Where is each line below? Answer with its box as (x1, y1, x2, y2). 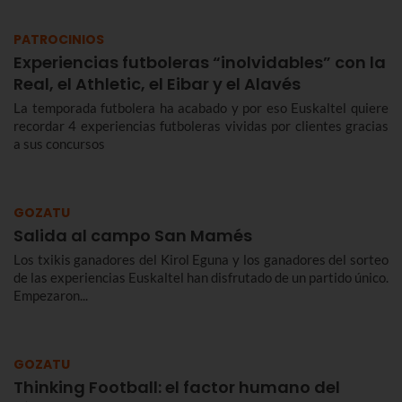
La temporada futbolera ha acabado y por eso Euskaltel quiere (13, 100, 389, 117)
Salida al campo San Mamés (13, 224, 252, 248)
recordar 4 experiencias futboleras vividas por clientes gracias (13, 118, 389, 135)
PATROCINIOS (13, 31, 104, 49)
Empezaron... (13, 287, 88, 304)
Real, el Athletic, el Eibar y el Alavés (13, 73, 301, 96)
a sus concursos (13, 135, 105, 153)
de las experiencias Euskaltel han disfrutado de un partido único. (13, 269, 389, 286)
